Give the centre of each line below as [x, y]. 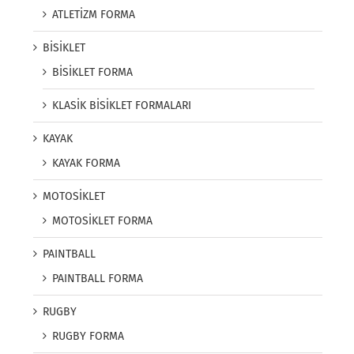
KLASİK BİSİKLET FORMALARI [122, 106]
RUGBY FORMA [88, 337]
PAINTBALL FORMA [98, 279]
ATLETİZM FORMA [94, 15]
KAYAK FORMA [86, 164]
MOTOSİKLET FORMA [102, 221]
